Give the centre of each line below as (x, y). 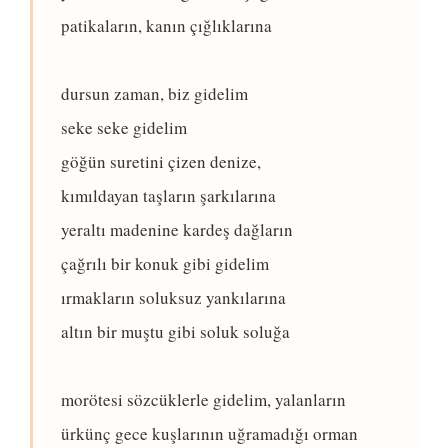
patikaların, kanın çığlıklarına (166, 26)
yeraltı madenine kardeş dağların (177, 230)
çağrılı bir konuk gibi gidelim (165, 264)
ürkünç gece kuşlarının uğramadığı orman (209, 434)
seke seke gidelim (124, 128)
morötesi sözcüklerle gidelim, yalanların (203, 400)
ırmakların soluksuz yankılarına (173, 298)
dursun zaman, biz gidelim (154, 94)
